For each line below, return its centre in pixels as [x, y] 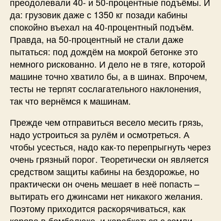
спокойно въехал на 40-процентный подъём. [102, 26]
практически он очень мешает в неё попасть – [105, 183]
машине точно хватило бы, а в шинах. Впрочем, [109, 76]
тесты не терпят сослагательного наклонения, [106, 88]
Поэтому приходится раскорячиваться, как [98, 208]
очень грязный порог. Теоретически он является [109, 159]
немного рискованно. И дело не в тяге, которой [108, 63]
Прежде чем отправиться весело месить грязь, [107, 122]
